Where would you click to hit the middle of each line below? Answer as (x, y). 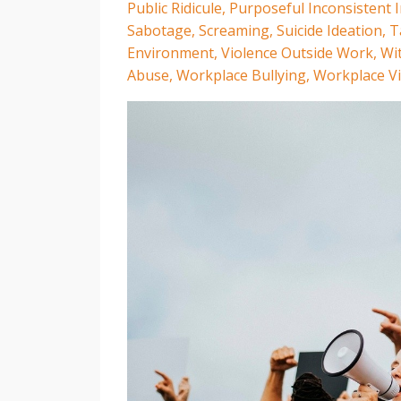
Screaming (234, 30)
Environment (171, 53)
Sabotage (159, 30)
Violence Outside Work (297, 53)
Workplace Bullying (241, 75)
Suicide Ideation (329, 30)
